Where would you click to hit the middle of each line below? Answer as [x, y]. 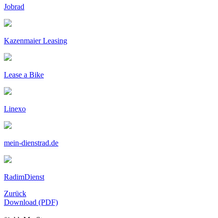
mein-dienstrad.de [31, 143]
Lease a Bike [24, 74]
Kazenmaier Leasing [36, 40]
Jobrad [14, 6]
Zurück [15, 193]
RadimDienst [24, 177]
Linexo [15, 109]
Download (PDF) [31, 202]
